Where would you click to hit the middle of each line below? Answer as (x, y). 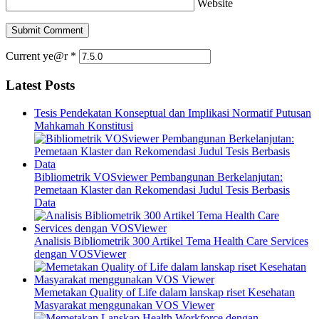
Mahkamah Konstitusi (84, 125)
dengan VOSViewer (80, 253)
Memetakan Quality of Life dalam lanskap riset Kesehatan (164, 292)
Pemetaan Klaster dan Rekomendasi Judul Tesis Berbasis (162, 189)
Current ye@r (38, 56)
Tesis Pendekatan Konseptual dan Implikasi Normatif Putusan (173, 113)
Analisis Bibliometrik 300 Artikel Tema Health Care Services (171, 241)
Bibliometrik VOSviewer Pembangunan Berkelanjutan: (158, 177)
